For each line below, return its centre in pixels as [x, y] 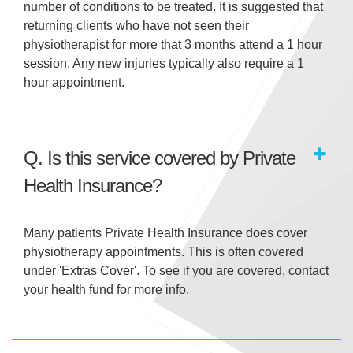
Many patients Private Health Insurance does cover [165, 233]
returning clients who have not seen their [136, 26]
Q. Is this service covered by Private [160, 158]
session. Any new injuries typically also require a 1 [164, 64]
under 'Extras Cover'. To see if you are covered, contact [176, 271]
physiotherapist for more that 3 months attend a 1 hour [173, 45]
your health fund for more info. [106, 290]
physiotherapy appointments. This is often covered [163, 252]
